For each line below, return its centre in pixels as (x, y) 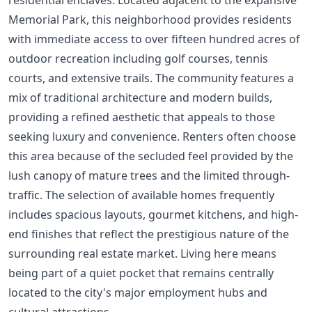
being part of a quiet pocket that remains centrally (141, 273)
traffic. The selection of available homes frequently (141, 195)
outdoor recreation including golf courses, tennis (138, 58)
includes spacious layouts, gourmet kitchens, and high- (153, 214)
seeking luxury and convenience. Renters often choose (152, 136)
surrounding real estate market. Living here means (142, 253)
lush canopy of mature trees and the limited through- (149, 175)
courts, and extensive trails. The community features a (151, 78)
